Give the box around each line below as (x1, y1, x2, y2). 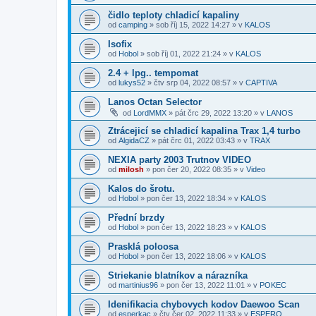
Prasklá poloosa (108, 241, 178, 252)
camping (119, 20, 147, 29)
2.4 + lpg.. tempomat (108, 68, 198, 78)
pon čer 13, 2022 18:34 (147, 194, 226, 202)
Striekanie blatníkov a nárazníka (108, 270, 248, 281)
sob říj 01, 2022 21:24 (147, 49, 221, 58)
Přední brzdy (108, 212, 164, 223)
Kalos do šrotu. (108, 183, 175, 194)
